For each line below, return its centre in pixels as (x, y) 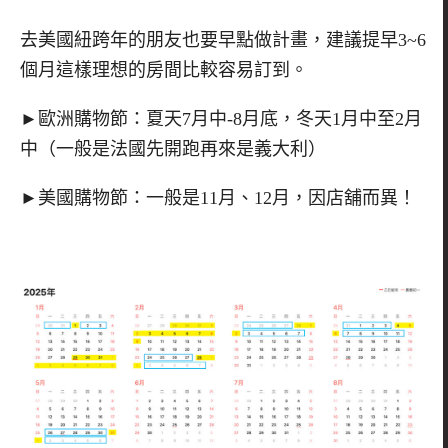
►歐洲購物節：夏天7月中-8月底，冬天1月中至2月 (221, 118)
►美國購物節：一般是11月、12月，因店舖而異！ (218, 197)
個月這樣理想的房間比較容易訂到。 (164, 70)
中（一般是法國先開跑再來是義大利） (173, 148)
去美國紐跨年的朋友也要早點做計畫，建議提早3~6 (223, 40)
